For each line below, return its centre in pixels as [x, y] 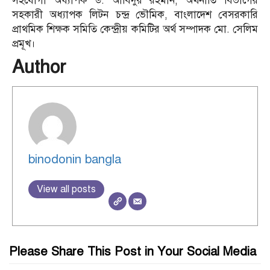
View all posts [66, 189]
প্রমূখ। [24, 44]
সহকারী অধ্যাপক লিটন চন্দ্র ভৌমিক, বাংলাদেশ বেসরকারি [135, 15]
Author [39, 67]
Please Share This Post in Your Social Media [133, 252]
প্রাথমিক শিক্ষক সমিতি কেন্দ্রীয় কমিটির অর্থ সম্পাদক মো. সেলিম [135, 30]
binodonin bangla [74, 159]
